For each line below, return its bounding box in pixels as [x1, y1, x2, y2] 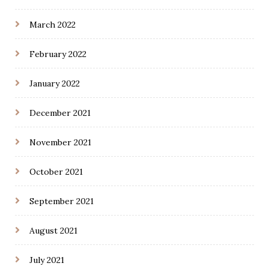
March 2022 [29, 19, 76, 31]
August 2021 [29, 225, 77, 237]
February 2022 [29, 49, 86, 60]
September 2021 [29, 196, 94, 207]
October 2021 [29, 166, 83, 178]
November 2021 [29, 137, 91, 148]
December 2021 [29, 107, 91, 119]
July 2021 [29, 255, 64, 266]
